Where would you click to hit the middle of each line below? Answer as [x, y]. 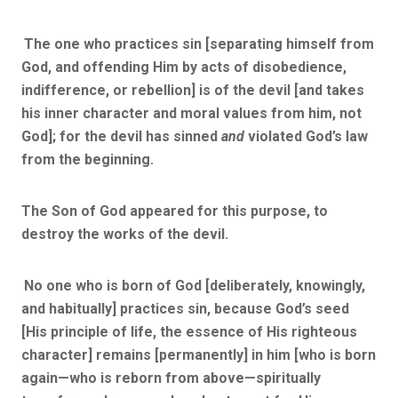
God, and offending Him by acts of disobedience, [184, 67]
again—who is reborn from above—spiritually [171, 378]
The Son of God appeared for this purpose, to [175, 211]
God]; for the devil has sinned [121, 136]
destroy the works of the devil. [127, 234]
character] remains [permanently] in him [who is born [199, 354]
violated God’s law [306, 136]
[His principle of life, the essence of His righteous [189, 331]
